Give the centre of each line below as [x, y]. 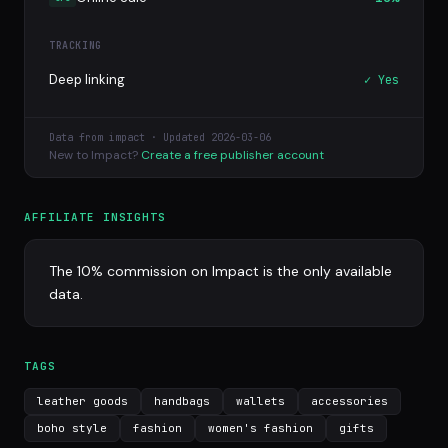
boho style [72, 428]
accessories [349, 401]
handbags [182, 401]
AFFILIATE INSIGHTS [95, 217]
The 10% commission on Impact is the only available [220, 271]
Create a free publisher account [232, 155]
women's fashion [260, 428]
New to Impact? [95, 155]
